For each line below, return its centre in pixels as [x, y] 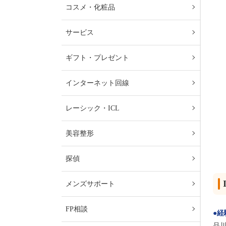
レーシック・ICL [93, 108]
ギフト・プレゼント [97, 58]
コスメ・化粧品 [90, 7]
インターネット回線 [97, 83]
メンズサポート [90, 184]
